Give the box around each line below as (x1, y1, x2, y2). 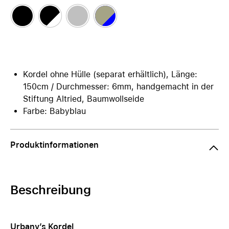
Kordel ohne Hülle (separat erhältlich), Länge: (23, 70, 197, 79)
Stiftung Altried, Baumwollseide (23, 94, 144, 104)
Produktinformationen (10, 140, 99, 150)
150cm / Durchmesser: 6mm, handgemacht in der (23, 82, 214, 91)
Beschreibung (10, 182, 91, 197)
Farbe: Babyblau (23, 106, 86, 116)
